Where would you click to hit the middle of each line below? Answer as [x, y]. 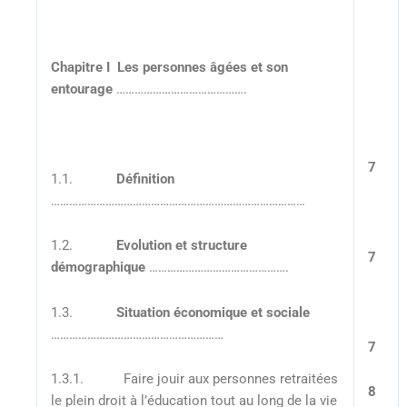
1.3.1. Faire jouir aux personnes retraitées [194, 379]
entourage [81, 89]
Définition [145, 179]
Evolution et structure [183, 246]
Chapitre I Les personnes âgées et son [169, 67]
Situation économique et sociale [213, 312]
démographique [98, 268]
